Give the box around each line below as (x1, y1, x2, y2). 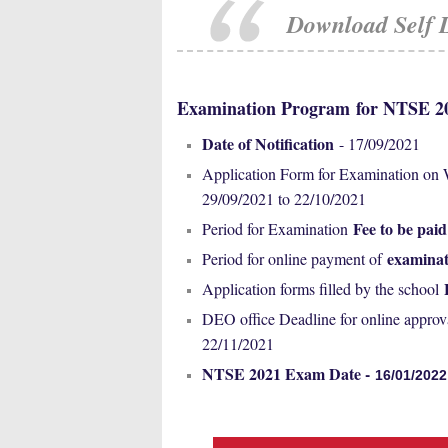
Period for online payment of (202, 248, 382, 269)
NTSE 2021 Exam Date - (202, 362, 375, 385)
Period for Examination (202, 218, 353, 239)
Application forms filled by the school (202, 278, 444, 299)
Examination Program (177, 95, 356, 121)
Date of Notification (202, 132, 334, 155)
